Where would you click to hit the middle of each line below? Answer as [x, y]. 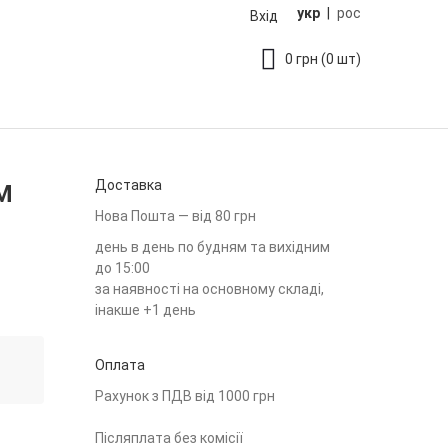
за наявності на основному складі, [209, 289]
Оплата [120, 365]
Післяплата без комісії [169, 438]
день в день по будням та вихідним [212, 247]
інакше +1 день [145, 310]
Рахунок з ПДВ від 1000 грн [185, 396]
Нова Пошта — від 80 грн [175, 216]
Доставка [128, 185]
